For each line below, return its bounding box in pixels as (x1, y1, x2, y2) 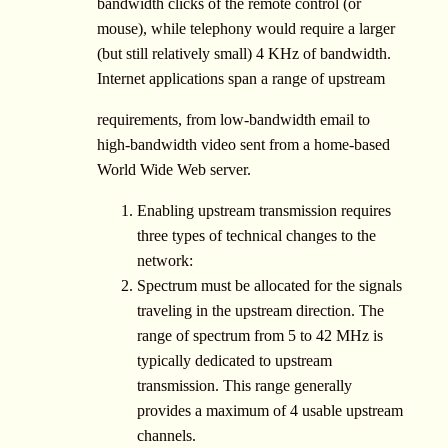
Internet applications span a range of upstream (97, 69, 385, 87)
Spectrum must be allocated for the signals (137, 276, 402, 294)
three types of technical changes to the (137, 226, 376, 244)
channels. (137, 426, 196, 444)
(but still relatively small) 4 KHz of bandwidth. (97, 44, 391, 62)
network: (137, 251, 193, 269)
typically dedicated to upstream (137, 351, 332, 369)
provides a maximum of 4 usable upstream (137, 401, 403, 419)
